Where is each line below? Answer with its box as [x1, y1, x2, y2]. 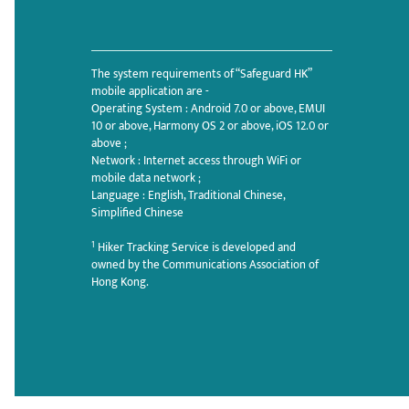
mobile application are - [91, 82, 210, 102]
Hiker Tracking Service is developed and [95, 238, 297, 258]
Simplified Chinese [91, 204, 184, 224]
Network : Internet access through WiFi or [91, 152, 302, 172]
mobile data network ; [91, 169, 202, 189]
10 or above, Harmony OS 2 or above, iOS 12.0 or [91, 117, 330, 137]
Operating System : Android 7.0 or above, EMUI [91, 100, 326, 120]
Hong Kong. [91, 273, 150, 293]
